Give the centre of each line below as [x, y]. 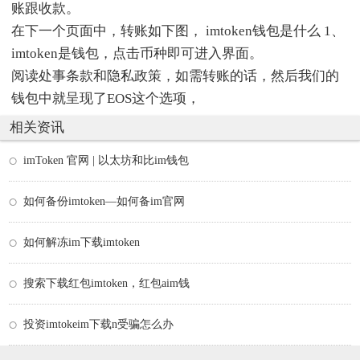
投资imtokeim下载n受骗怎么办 [98, 324]
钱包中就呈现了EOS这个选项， [106, 98]
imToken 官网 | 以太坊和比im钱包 [106, 160]
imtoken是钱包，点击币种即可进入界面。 [137, 53]
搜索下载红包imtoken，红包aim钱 [106, 283]
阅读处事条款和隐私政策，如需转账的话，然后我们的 [175, 76]
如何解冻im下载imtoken [82, 242]
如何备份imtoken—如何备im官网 [104, 201]
